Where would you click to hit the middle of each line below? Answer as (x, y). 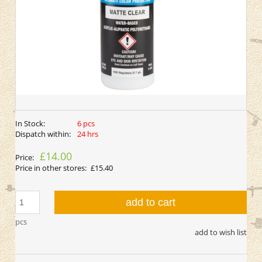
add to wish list (221, 232)
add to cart (151, 203)
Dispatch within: (43, 134)
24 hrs (87, 134)
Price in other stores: (51, 168)
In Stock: (30, 124)
